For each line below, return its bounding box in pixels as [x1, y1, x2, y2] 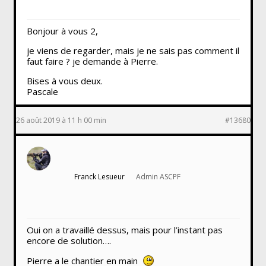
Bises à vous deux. [26, 74, 103, 87]
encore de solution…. [26, 234, 111, 246]
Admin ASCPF [136, 171, 180, 182]
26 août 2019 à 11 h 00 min [15, 115, 106, 125]
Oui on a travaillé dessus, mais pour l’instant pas [26, 223, 223, 236]
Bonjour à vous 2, [26, 24, 98, 37]
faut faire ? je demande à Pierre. [26, 55, 158, 67]
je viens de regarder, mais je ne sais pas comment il [26, 44, 239, 56]
